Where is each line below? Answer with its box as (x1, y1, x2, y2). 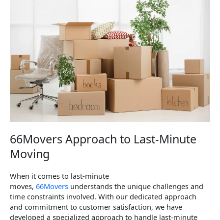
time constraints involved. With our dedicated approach (10, 192, 196, 202)
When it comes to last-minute (10, 171, 109, 181)
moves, (10, 181, 36, 192)
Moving (10, 146, 50, 162)
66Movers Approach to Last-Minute (10, 131, 196, 147)
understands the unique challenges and (68, 181, 203, 192)
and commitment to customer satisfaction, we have (10, 202, 182, 212)
